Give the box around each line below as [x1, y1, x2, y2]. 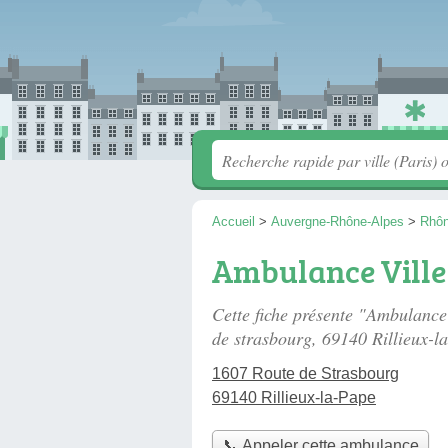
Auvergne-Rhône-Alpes [271, 214, 404, 229]
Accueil [212, 214, 255, 229]
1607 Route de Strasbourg [212, 365, 399, 382]
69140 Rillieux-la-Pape [212, 389, 376, 406]
